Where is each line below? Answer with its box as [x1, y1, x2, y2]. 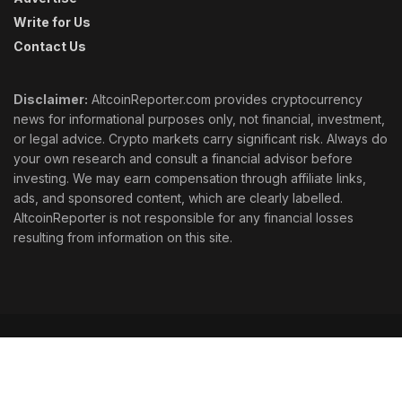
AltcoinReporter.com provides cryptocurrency [88, 91, 363, 107]
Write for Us [13, 13, 91, 30]
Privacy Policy [151, 360, 229, 375]
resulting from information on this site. [13, 229, 232, 245]
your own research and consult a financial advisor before [13, 150, 353, 166]
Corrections [188, 340, 254, 355]
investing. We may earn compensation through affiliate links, [13, 170, 366, 186]
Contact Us [13, 38, 86, 54]
